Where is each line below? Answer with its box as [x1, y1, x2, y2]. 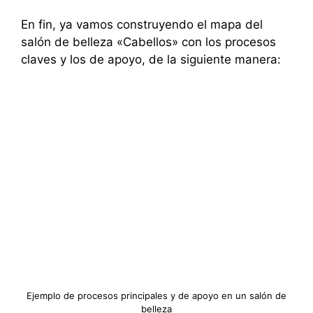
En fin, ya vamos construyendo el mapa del [21, 17, 263, 31]
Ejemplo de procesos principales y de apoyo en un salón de [27, 289, 286, 301]
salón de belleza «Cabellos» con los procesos [21, 34, 276, 49]
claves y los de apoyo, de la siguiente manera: [21, 52, 281, 66]
